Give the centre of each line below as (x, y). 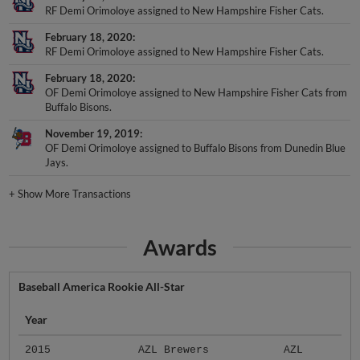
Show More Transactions (75, 194)
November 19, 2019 (93, 134)
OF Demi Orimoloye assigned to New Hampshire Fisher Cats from (196, 93)
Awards (180, 247)
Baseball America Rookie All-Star (101, 287)
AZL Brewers (173, 350)
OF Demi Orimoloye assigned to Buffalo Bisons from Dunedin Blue (196, 148)
